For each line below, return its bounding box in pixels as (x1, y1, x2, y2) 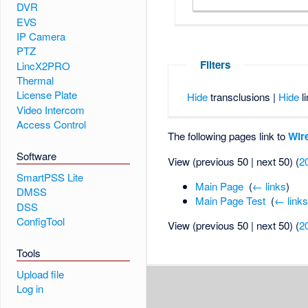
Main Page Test (195, 193, 266, 208)
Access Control (16, 116, 86, 131)
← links (252, 179, 287, 194)
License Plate (16, 87, 77, 102)
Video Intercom (16, 102, 85, 117)
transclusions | (207, 89, 278, 104)
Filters (199, 57, 230, 73)
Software (16, 148, 56, 164)
